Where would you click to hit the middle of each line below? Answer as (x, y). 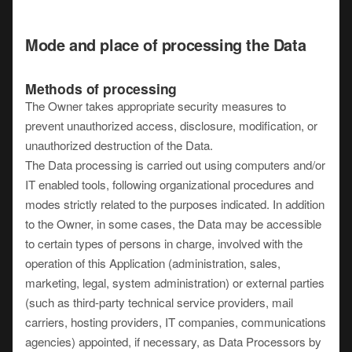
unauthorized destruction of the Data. (119, 145)
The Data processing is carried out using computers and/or (175, 165)
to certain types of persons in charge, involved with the (164, 243)
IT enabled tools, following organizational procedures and (169, 184)
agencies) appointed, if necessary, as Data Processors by (173, 341)
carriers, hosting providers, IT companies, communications (176, 322)
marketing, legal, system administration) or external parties (175, 282)
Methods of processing (101, 88)
